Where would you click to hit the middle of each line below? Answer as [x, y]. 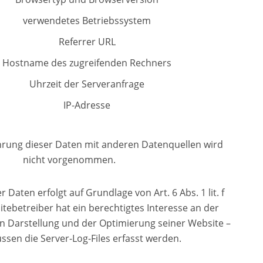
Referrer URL [87, 42]
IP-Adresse [87, 105]
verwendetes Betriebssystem [87, 21]
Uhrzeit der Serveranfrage [87, 84]
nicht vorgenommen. [70, 160]
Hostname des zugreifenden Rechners [87, 63]
